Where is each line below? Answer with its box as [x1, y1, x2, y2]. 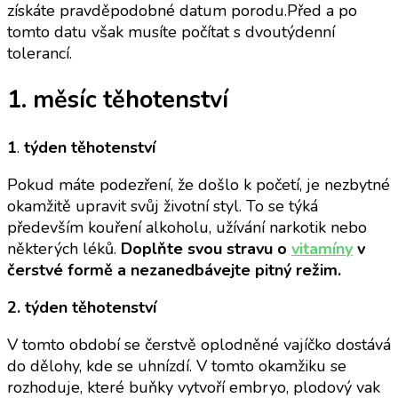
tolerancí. [7, 42, 72, 64]
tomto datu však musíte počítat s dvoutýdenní [7, 20, 335, 43]
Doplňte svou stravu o [121, 237, 291, 259]
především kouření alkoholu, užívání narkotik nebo [7, 216, 367, 238]
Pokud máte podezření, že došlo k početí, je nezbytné [7, 173, 390, 195]
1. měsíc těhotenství [7, 84, 228, 117]
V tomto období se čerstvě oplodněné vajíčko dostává [7, 333, 391, 355]
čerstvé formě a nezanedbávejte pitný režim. [7, 259, 341, 281]
